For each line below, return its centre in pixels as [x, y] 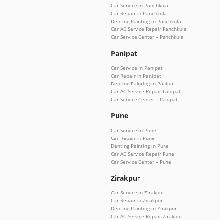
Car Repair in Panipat [136, 75]
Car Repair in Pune [133, 138]
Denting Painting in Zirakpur [144, 208]
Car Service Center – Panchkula [147, 37]
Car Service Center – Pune [141, 161]
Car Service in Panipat [137, 68]
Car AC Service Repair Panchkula [149, 29]
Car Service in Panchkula [140, 5]
